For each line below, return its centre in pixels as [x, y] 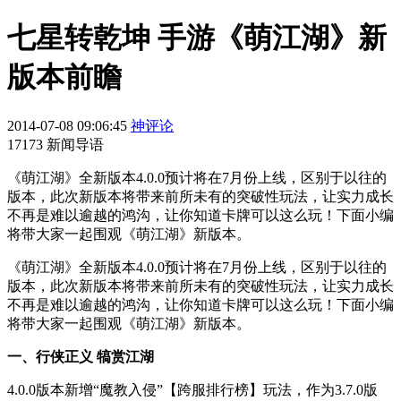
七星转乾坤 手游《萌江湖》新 [197, 38]
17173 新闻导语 [55, 144]
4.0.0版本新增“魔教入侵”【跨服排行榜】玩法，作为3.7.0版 [192, 389]
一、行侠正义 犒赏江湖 [81, 356]
